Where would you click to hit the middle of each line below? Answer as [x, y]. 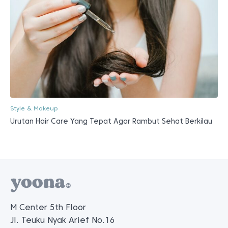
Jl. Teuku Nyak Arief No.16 [63, 220]
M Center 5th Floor [48, 207]
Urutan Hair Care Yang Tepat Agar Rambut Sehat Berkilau [111, 121]
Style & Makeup [34, 108]
